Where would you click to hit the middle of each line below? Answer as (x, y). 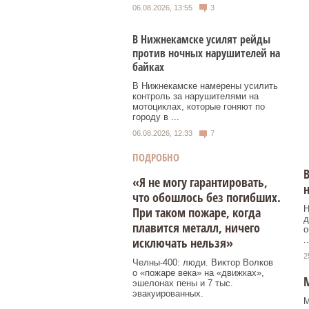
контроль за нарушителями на (196, 97)
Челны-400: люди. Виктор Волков (203, 262)
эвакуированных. (168, 293)
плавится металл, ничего (196, 227)
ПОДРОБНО (156, 157)
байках (148, 67)
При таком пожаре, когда (197, 212)
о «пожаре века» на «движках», (198, 272)
